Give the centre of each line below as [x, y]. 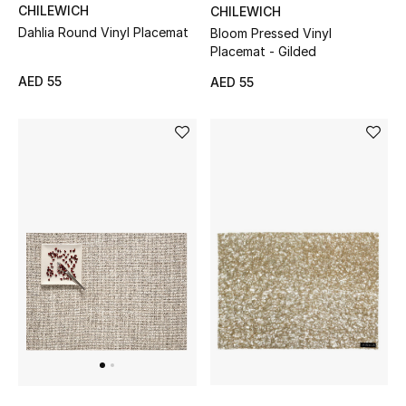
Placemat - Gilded [263, 51]
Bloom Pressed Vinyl [271, 33]
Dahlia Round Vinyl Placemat [103, 32]
